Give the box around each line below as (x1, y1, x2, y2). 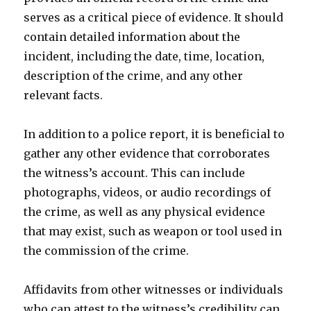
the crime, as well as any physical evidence (24, 205, 266, 219)
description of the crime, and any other (24, 69, 244, 83)
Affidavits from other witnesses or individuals (24, 283, 284, 296)
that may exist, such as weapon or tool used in (24, 224, 283, 238)
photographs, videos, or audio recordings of (24, 185, 271, 199)
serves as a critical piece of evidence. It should (24, 10, 284, 24)
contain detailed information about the (24, 30, 241, 44)
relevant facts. (24, 88, 103, 102)
